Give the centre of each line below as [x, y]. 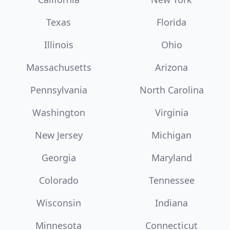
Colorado [59, 180]
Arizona [171, 67]
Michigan [171, 135]
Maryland [171, 157]
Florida [171, 22]
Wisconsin [59, 203]
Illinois [59, 44]
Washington [59, 112]
